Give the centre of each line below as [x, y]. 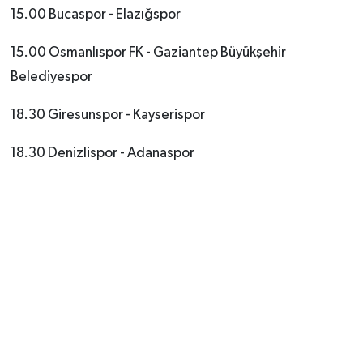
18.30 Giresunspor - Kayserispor [107, 115]
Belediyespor [51, 77]
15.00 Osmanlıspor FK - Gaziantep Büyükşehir [148, 52]
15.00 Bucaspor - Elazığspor [95, 14]
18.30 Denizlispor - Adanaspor [102, 153]
